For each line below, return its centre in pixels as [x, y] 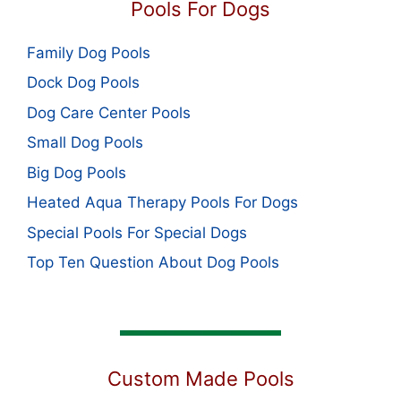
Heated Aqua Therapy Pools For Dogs [162, 203]
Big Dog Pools [77, 172]
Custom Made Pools [200, 379]
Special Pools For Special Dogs [137, 232]
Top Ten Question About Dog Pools [153, 263]
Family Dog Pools [89, 52]
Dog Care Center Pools [109, 112]
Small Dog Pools [85, 143]
